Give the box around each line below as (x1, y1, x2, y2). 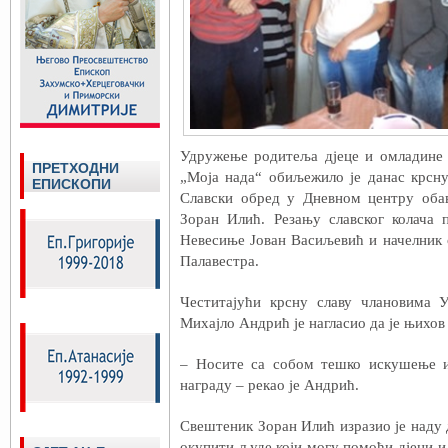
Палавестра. (180, 253, 259, 269)
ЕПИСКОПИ (32, 176, 111, 192)
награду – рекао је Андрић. (180, 377, 359, 393)
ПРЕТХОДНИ (32, 160, 119, 176)
